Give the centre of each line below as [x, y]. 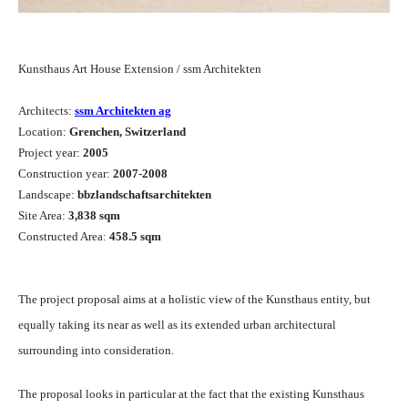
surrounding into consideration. [96, 351]
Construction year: [66, 174]
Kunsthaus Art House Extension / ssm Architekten [140, 69]
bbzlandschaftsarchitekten [144, 195]
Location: [44, 132]
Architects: [46, 111]
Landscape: [48, 195]
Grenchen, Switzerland [127, 132]
